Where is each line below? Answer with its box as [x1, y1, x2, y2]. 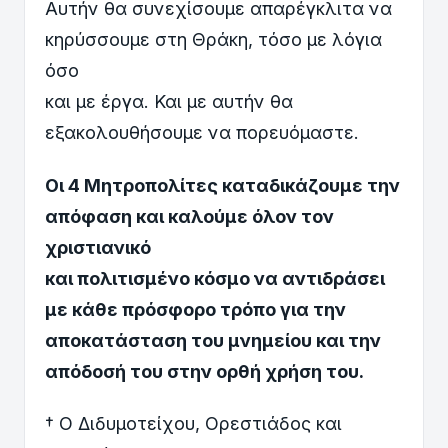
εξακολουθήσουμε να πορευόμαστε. [45, 122, 359, 144]
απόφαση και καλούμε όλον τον [45, 205, 334, 227]
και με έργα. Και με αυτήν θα [45, 91, 293, 113]
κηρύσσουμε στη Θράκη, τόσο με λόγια [45, 29, 382, 51]
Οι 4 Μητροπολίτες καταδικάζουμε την [45, 174, 400, 196]
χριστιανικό [45, 236, 151, 258]
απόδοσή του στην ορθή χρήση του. [45, 360, 364, 382]
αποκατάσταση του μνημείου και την [45, 329, 381, 351]
